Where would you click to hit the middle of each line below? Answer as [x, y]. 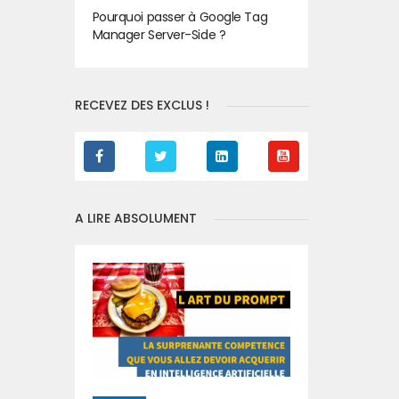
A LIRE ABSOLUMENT [135, 218]
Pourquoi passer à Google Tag [180, 17]
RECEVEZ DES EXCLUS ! [142, 105]
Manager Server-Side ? [159, 35]
